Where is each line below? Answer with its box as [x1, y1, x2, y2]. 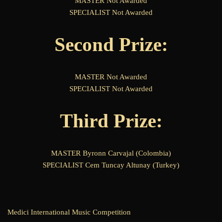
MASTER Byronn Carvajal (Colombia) [51, 149, 171, 158]
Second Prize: [54, 34, 168, 55]
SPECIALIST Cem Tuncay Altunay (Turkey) [43, 161, 179, 169]
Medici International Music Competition [7, 208, 131, 216]
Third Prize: [59, 110, 163, 132]
